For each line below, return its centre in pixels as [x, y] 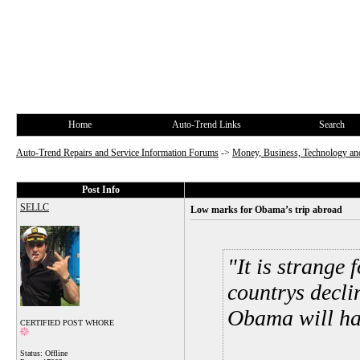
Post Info [100, 190]
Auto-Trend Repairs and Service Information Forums [117, 153]
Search [332, 125]
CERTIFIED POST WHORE [67, 323]
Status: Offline [44, 353]
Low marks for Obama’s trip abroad [266, 210]
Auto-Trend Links [206, 125]
